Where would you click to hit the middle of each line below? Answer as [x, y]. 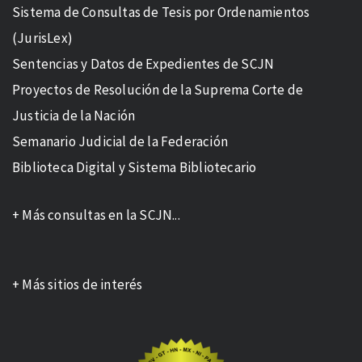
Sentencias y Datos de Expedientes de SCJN [143, 63]
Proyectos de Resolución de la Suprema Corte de [158, 89]
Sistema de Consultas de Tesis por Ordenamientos [161, 12]
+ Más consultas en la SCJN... [96, 215]
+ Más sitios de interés [78, 284]
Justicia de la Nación [74, 115]
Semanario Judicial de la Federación [120, 141]
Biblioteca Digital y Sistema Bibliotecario [135, 167]
